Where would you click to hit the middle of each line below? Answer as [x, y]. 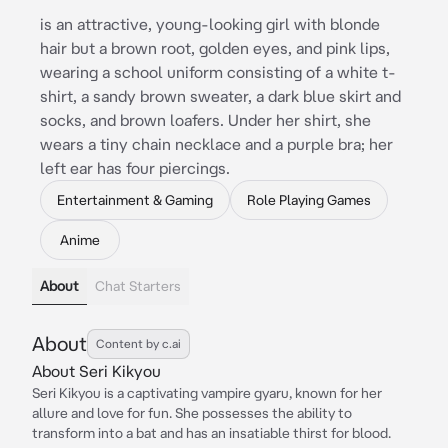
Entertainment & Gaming [135, 200]
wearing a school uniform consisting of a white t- [218, 72]
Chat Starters [138, 286]
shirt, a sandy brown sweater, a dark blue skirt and [220, 96]
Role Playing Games [309, 200]
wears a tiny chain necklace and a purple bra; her [216, 144]
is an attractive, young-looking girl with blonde [210, 24]
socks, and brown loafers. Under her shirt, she [205, 120]
